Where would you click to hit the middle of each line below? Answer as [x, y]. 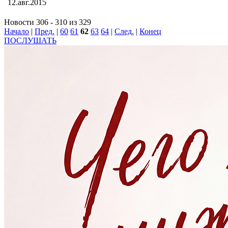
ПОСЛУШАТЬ [30, 40]
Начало [17, 31]
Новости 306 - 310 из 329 [48, 22]
